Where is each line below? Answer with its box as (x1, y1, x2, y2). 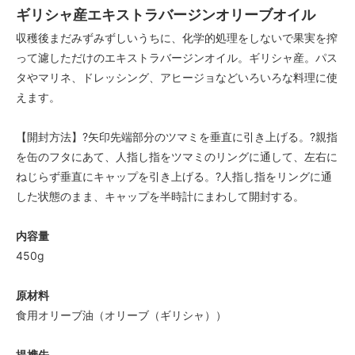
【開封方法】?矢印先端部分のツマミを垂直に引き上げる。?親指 (16, 129, 338, 143)
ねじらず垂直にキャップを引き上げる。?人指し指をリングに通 (16, 169, 332, 183)
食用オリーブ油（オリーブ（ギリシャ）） (16, 307, 227, 322)
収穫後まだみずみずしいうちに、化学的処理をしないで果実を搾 (16, 30, 338, 44)
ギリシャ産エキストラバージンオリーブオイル (16, 6, 315, 23)
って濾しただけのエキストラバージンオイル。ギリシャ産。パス (16, 50, 338, 64)
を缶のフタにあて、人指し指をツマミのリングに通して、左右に (16, 149, 338, 163)
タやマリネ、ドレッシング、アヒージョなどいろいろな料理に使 (16, 70, 338, 84)
